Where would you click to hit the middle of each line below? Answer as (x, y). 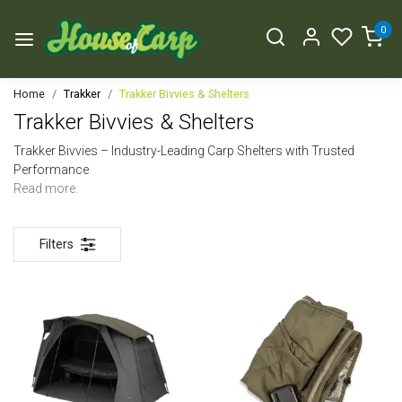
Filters (57, 245)
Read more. (46, 189)
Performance (51, 170)
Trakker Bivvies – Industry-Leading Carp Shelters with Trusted (184, 151)
